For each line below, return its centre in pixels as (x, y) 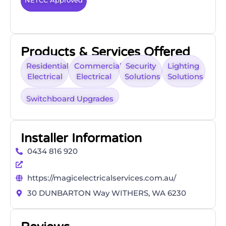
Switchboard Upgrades (70, 99)
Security (140, 66)
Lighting (184, 66)
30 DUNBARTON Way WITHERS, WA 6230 (106, 193)
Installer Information (81, 138)
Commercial (98, 66)
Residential (47, 66)
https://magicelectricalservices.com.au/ (101, 178)
